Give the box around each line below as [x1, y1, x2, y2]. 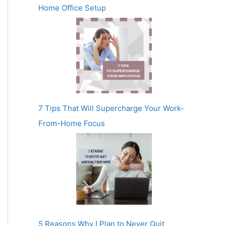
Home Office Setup [38, 3, 106, 13]
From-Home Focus [38, 118, 105, 128]
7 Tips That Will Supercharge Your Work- [38, 103, 184, 113]
